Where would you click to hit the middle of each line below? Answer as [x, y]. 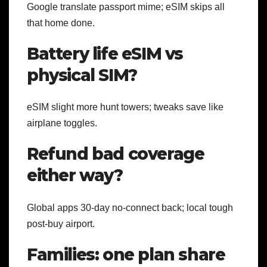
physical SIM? [82, 75]
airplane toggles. [62, 123]
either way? [75, 176]
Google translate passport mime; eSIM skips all [126, 7]
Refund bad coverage [116, 154]
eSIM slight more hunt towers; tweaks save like [125, 107]
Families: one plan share [126, 254]
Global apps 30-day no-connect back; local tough [130, 207]
